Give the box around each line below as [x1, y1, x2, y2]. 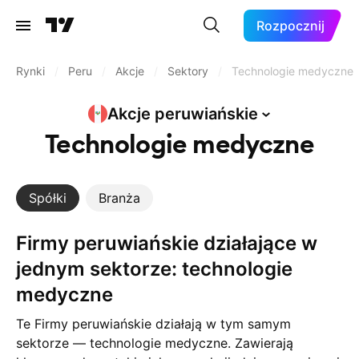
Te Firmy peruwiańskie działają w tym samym [16, 316, 291, 332]
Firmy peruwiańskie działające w [16, 232, 27, 255]
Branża [99, 190, 140, 206]
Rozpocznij [256, 18, 325, 34]
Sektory [167, 64, 208, 78]
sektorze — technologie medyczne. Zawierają [16, 335, 293, 351]
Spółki [29, 190, 67, 206]
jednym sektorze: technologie [16, 257, 292, 280]
